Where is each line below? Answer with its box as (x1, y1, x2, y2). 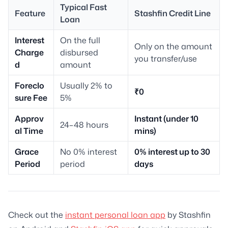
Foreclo (15, 79, 44, 91)
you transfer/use (134, 52, 197, 64)
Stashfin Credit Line (134, 7, 211, 19)
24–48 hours (60, 119, 108, 130)
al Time (15, 125, 43, 136)
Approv (15, 112, 44, 124)
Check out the (8, 209, 65, 220)
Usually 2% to (60, 79, 112, 91)
